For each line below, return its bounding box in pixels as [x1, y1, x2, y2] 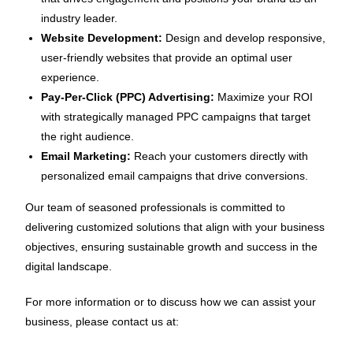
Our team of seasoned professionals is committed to [25, 201, 286, 214]
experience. [41, 71, 100, 84]
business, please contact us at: [25, 315, 180, 328]
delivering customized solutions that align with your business [25, 221, 325, 233]
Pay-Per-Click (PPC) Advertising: [41, 91, 215, 103]
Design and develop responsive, [162, 32, 326, 44]
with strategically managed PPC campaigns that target [41, 110, 311, 123]
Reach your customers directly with [131, 150, 309, 162]
